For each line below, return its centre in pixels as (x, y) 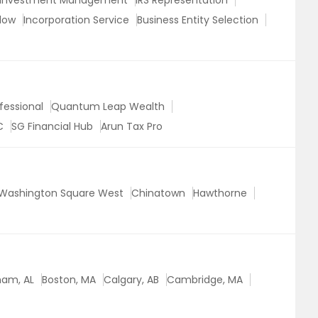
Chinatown (158, 193)
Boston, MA (69, 280)
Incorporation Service (76, 20)
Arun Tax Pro (132, 126)
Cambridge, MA (205, 280)
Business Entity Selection (198, 20)
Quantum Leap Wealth (108, 106)
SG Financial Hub (52, 126)
